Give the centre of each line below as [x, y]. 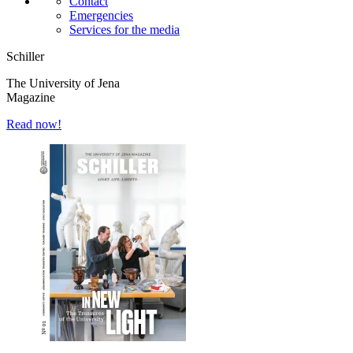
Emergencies [101, 15]
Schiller [25, 56]
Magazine [31, 97]
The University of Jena [63, 83]
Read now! [34, 124]
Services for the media [124, 29]
